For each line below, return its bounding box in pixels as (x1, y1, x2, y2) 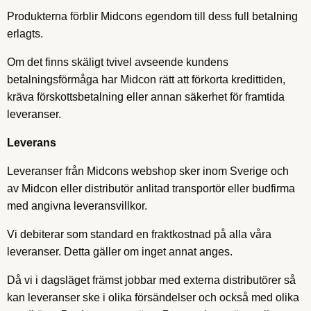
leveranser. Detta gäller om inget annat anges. (7, 246, 235, 258)
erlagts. (7, 28, 43, 40)
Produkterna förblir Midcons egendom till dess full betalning (7, 10, 298, 22)
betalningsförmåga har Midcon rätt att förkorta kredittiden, (7, 74, 285, 85)
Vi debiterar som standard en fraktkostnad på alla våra (7, 228, 271, 240)
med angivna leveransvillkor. (7, 200, 147, 212)
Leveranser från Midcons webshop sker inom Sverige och (7, 165, 289, 177)
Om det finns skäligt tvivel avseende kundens (7, 56, 228, 68)
